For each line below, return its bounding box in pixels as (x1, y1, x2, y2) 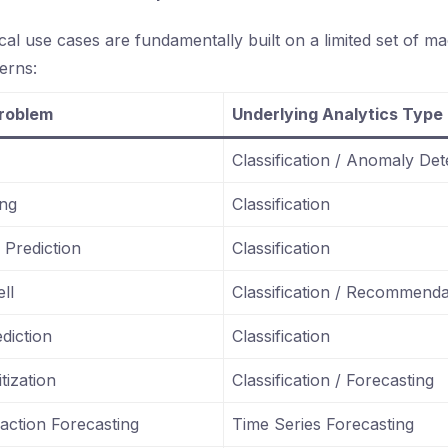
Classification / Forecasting (232, 370, 434, 391)
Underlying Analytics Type (232, 104, 443, 125)
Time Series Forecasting (232, 414, 414, 435)
